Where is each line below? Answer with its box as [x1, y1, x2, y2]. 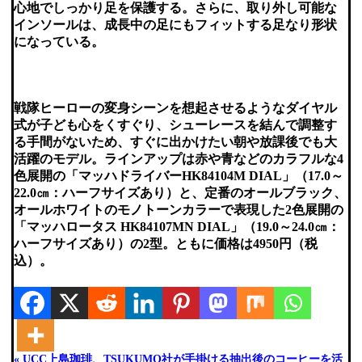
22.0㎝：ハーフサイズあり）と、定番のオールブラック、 [13, 185, 347, 200]
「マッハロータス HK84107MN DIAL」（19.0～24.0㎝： [13, 219, 340, 234]
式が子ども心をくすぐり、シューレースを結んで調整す [13, 117, 337, 132]
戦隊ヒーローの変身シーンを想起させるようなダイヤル [13, 100, 337, 115]
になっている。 [13, 35, 104, 49]
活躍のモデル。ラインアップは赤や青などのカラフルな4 [13, 151, 343, 166]
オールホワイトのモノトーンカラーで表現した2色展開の [13, 202, 343, 217]
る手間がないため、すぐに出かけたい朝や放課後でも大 [13, 134, 337, 149]
